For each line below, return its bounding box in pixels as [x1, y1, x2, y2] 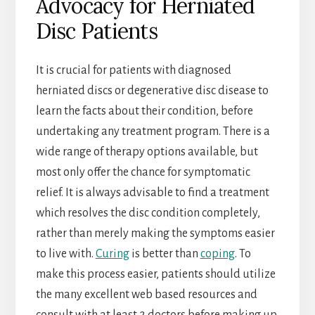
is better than [129, 247, 200, 261]
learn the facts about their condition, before [35, 105, 253, 118]
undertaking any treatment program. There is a [35, 125, 270, 139]
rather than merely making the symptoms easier [35, 227, 275, 240]
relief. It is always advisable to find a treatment [35, 186, 269, 200]
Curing [95, 247, 129, 261]
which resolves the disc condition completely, [35, 207, 260, 220]
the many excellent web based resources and [35, 288, 257, 302]
